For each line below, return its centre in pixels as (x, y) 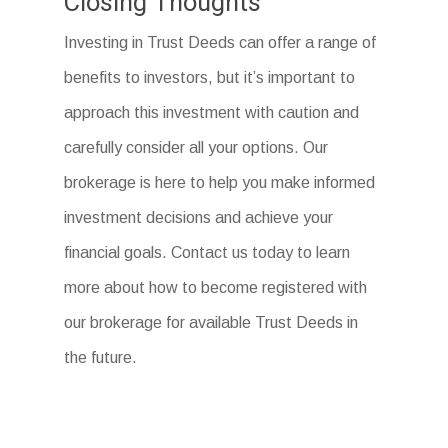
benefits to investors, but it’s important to (210, 78)
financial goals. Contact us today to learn (207, 253)
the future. (101, 358)
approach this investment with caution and (212, 113)
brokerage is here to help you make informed (220, 183)
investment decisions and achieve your (199, 218)
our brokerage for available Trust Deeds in (211, 323)
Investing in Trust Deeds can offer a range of (220, 43)
